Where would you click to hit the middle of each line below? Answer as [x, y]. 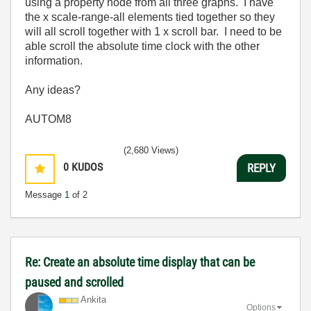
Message [45, 195]
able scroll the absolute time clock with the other [142, 46]
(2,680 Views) [151, 150]
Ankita [93, 300]
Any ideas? [53, 90]
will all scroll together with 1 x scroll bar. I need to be [153, 32]
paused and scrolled [74, 282]
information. [54, 61]
